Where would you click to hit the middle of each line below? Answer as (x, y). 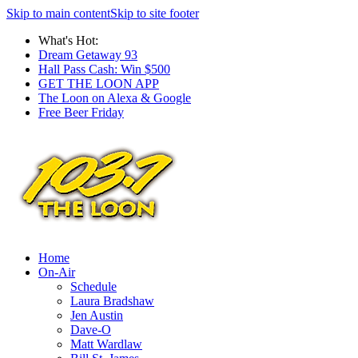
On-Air (57, 272)
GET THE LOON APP (99, 84)
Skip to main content (58, 13)
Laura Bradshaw (112, 301)
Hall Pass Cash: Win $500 (104, 69)
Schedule (93, 286)
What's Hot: (68, 40)
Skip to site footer (155, 13)
